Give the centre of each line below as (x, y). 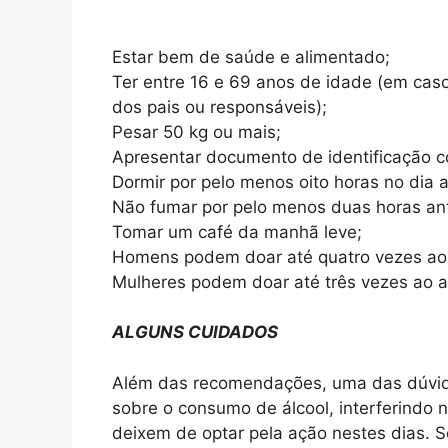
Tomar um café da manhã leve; (237, 231)
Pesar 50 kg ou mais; (196, 131)
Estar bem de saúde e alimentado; (251, 56)
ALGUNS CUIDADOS (195, 332)
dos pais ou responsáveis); (219, 106)
